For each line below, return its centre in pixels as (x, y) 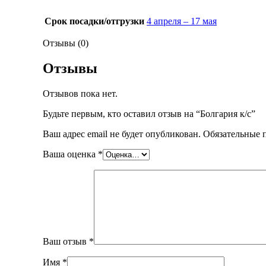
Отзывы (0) (66, 43)
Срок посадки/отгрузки (94, 21)
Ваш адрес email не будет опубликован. (122, 134)
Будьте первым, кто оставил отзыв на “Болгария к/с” (149, 113)
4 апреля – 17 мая (182, 21)
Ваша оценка (70, 154)
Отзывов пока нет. (80, 93)
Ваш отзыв (66, 241)
